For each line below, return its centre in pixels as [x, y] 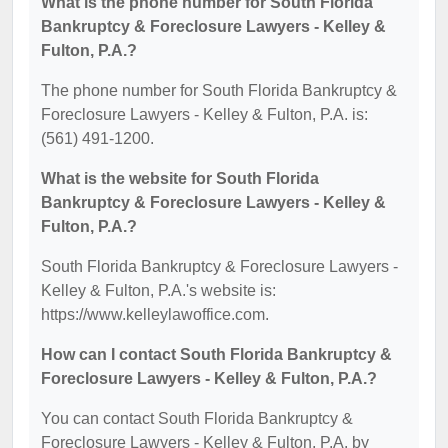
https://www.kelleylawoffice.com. [155, 314]
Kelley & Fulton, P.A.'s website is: [158, 290]
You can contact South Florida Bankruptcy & [197, 418]
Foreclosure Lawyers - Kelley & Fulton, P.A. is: [204, 114]
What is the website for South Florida [180, 178]
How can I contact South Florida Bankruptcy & [216, 354]
